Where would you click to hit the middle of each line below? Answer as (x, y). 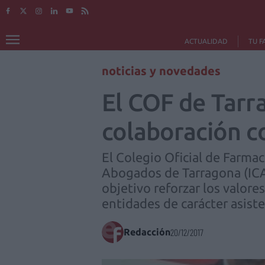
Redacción (147, 232)
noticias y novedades (161, 71)
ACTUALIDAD (206, 41)
